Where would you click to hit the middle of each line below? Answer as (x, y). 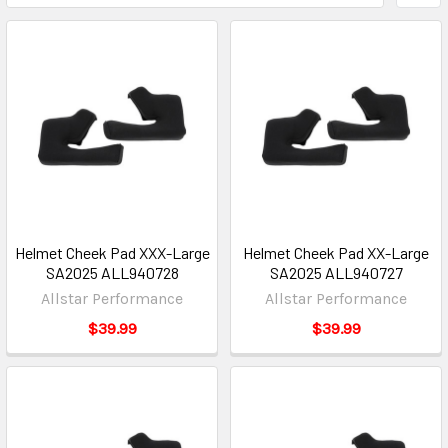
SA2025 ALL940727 (336, 272)
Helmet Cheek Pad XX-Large (336, 252)
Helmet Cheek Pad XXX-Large (112, 252)
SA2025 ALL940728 (112, 272)
